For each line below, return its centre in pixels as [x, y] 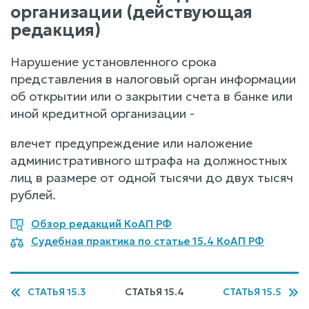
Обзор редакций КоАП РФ [101, 223]
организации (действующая [132, 12]
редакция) [56, 30]
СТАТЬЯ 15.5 [252, 292]
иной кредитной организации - [102, 113]
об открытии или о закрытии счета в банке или [151, 96]
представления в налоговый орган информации [153, 79]
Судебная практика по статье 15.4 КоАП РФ [148, 241]
